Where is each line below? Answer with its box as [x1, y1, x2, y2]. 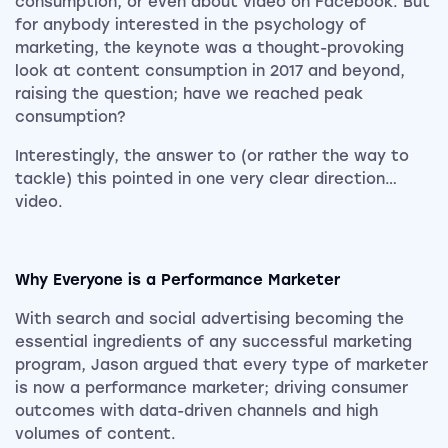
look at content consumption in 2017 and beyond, [15, 62, 405, 81]
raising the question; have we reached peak [15, 85, 363, 104]
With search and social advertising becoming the [15, 310, 404, 329]
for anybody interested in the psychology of [15, 16, 366, 35]
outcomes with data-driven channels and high [15, 402, 378, 421]
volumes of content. [15, 425, 176, 444]
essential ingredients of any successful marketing [15, 333, 412, 352]
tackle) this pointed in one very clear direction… [15, 170, 397, 189]
